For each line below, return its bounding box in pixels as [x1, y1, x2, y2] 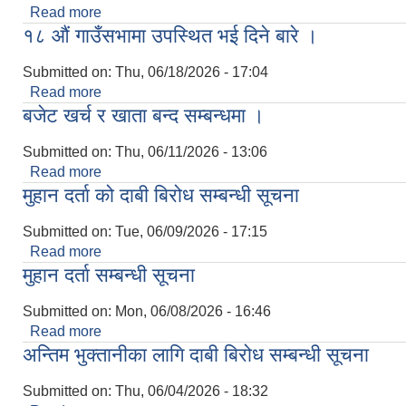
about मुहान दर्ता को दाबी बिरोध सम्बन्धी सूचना [101, 244, 343, 260]
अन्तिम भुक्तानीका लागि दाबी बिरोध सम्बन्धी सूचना [23, 343, 369, 367]
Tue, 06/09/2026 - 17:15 [115, 224, 267, 240]
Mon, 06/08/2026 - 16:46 [115, 304, 271, 320]
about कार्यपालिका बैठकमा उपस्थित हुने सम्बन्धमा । [101, 5, 373, 21]
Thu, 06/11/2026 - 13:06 [115, 144, 267, 160]
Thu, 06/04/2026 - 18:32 [115, 383, 268, 400]
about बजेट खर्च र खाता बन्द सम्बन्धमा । [101, 164, 315, 180]
